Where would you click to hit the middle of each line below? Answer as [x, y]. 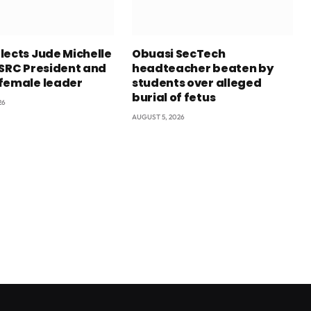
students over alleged [197, 83]
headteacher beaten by [203, 68]
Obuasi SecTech [179, 53]
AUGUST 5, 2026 [158, 117]
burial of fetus [174, 97]
